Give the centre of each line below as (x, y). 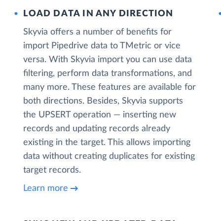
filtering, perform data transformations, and (108, 74)
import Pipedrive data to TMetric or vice (102, 46)
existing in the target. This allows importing (107, 143)
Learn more (46, 188)
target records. (52, 170)
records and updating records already (97, 129)
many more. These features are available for (110, 87)
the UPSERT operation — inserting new (100, 115)
